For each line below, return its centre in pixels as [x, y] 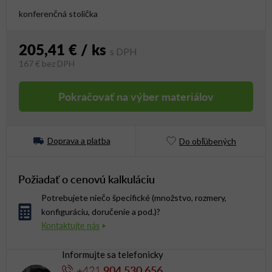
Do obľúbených [208, 141]
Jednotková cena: [55, 72]
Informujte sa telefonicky [113, 255]
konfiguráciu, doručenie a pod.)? [101, 212]
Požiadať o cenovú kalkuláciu [87, 179]
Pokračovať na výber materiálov [136, 97]
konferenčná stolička [58, 14]
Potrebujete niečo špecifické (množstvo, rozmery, [134, 198]
